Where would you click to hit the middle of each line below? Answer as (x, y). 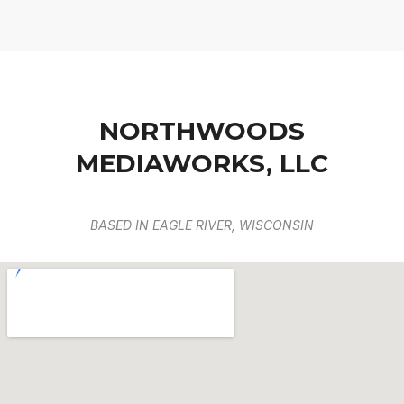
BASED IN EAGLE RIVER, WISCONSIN (202, 225)
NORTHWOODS (202, 131)
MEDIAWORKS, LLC (202, 164)
